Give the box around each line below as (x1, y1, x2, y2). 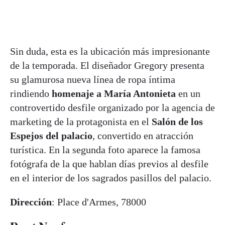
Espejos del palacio (10, 130, 92, 141)
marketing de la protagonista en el (10, 116, 152, 127)
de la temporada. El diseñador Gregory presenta (10, 59, 204, 71)
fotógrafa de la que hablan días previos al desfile (10, 158, 208, 169)
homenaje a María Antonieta (49, 87, 178, 99)
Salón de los (152, 116, 203, 127)
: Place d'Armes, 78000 (52, 196, 146, 207)
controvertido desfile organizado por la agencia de (10, 101, 215, 113)
